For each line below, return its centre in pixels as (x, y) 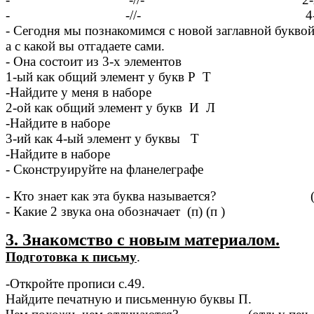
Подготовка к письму (71, 257)
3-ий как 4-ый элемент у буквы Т (102, 139)
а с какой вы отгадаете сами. (85, 46)
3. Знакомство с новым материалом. (143, 240)
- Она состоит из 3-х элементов (94, 62)
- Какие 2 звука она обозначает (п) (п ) (115, 212)
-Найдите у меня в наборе (78, 93)
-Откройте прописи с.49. (75, 284)
